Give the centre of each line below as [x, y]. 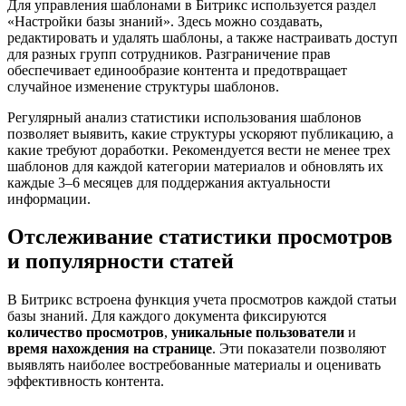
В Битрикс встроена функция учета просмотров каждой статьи [202, 300]
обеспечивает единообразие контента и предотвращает [177, 70]
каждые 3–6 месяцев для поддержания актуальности [169, 182]
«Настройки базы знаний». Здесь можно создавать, [165, 21]
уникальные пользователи [258, 333]
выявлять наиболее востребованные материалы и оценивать [194, 365]
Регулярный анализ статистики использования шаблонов [184, 117]
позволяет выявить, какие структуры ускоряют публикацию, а [200, 133]
